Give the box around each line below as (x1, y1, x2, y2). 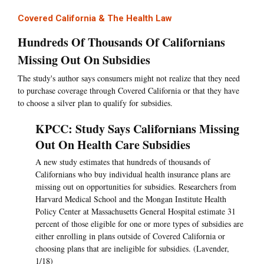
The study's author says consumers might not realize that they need (18, 72, 240, 84)
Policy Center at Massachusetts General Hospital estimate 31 (35, 206, 236, 217)
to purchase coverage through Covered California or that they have (18, 85, 239, 97)
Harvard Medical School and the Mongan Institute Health (35, 193, 226, 205)
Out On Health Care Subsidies (35, 136, 194, 154)
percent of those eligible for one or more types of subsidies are (35, 218, 243, 230)
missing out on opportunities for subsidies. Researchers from (35, 181, 236, 193)
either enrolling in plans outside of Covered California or (35, 230, 225, 242)
